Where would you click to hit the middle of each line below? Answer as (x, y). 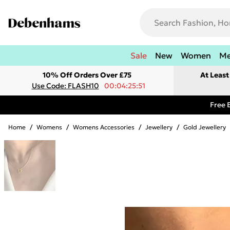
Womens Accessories (104, 127)
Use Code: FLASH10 (65, 86)
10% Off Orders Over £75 (87, 75)
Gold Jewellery (205, 127)
